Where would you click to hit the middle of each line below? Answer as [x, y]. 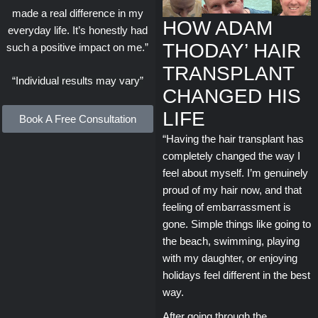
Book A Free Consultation [77, 119]
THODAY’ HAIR [231, 50]
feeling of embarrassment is [226, 207]
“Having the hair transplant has [233, 138]
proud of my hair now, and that [232, 190]
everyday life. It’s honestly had [77, 31]
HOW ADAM [217, 28]
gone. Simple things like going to [236, 224]
